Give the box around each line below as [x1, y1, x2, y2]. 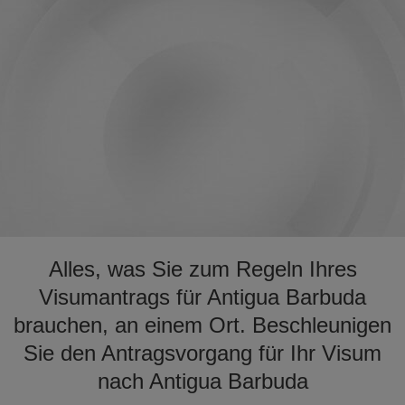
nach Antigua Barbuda [97, 369, 308, 393]
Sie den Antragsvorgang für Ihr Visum [24, 341, 381, 365]
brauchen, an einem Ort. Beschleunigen [14, 313, 391, 337]
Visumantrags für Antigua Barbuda [39, 285, 366, 309]
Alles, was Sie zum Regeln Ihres [48, 257, 357, 281]
